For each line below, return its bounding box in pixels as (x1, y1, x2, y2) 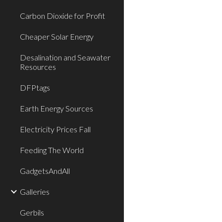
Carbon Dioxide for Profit (20, 11, 105, 20)
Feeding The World (20, 145, 84, 155)
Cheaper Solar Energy (20, 32, 94, 41)
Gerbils (20, 208, 44, 217)
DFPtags (20, 83, 50, 92)
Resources (20, 62, 56, 71)
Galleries (20, 187, 50, 196)
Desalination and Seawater (20, 53, 111, 62)
